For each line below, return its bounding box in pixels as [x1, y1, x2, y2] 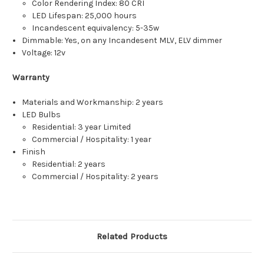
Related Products [97, 231, 167, 242]
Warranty [12, 72, 49, 83]
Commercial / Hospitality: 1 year [31, 134, 151, 145]
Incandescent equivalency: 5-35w [31, 23, 159, 34]
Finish [22, 147, 46, 157]
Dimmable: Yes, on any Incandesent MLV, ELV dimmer [22, 35, 223, 46]
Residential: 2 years [31, 159, 105, 170]
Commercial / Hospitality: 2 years [31, 171, 159, 182]
